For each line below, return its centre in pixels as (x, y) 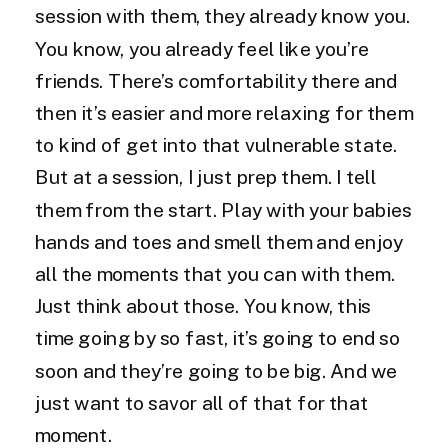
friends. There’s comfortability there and (216, 81)
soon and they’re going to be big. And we (216, 371)
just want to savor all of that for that (202, 403)
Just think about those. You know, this (203, 307)
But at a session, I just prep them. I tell (206, 178)
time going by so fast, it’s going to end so (218, 339)
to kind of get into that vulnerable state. (216, 146)
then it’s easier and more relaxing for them (224, 113)
